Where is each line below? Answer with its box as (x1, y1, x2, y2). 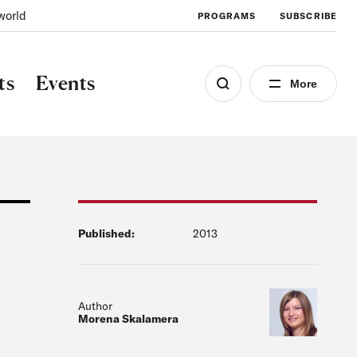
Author (78, 299, 112, 313)
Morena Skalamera (78, 312, 178, 326)
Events (35, 71, 96, 95)
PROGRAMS (198, 10, 257, 22)
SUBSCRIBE (280, 10, 337, 22)
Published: (78, 226, 135, 241)
